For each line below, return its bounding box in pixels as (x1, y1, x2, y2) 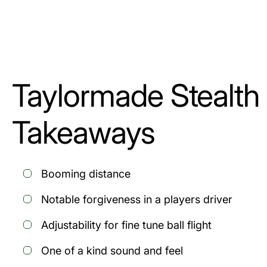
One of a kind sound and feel (41, 244, 183, 257)
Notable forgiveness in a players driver (41, 193, 232, 206)
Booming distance (41, 167, 131, 181)
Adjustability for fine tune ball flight (41, 219, 212, 232)
